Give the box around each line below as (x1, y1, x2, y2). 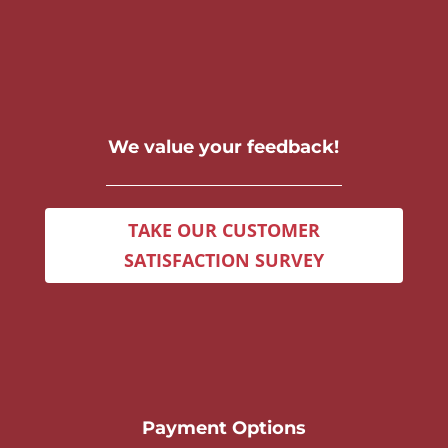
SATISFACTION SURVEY (123, 248, 324, 273)
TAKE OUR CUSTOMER (127, 218, 320, 243)
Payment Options (141, 416, 306, 439)
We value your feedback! (108, 135, 340, 158)
